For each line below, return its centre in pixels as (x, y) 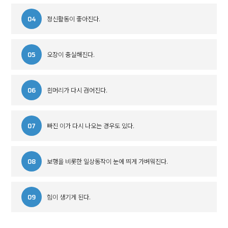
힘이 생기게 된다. (69, 197)
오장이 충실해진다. (71, 54)
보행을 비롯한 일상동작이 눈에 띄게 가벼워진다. (108, 161)
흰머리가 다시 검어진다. (77, 90)
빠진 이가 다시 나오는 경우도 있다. (91, 125)
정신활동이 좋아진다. (74, 19)
